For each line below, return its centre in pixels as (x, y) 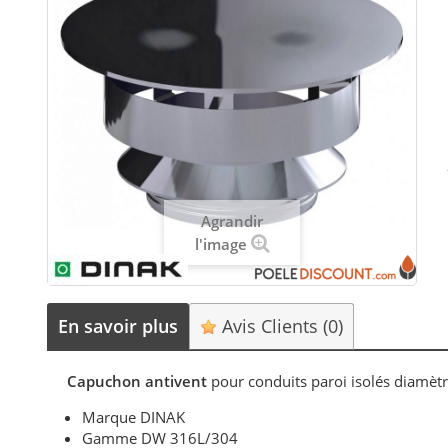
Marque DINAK (134, 416)
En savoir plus (118, 325)
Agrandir (232, 221)
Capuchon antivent (139, 380)
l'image (220, 244)
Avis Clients (270, 325)
